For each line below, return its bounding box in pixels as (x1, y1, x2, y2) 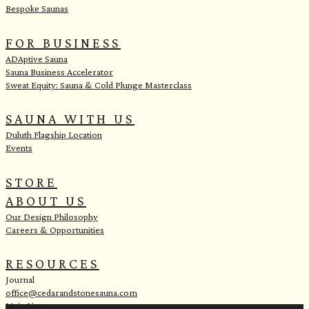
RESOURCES (6, 256, 99, 272)
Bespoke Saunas (6, 2, 68, 14)
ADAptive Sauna (6, 52, 68, 64)
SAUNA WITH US (6, 111, 134, 127)
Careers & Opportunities (6, 223, 104, 235)
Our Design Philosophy (6, 210, 98, 222)
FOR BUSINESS (6, 34, 121, 50)
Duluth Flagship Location (6, 129, 102, 141)
